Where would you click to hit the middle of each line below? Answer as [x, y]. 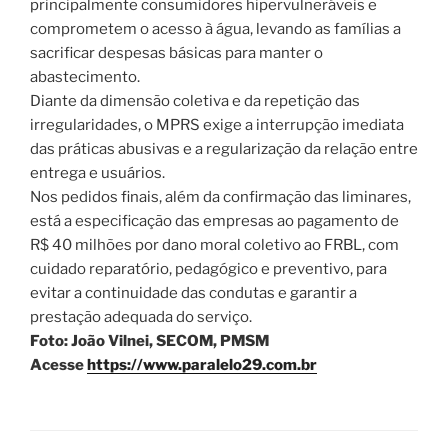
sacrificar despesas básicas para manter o [176, 53]
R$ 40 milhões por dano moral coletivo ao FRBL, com [214, 245]
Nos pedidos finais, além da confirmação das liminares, [220, 197]
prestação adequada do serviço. [141, 317]
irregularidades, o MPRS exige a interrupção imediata [217, 125]
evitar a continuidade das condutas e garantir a [193, 293]
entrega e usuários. [97, 173]
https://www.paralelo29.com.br [202, 365]
